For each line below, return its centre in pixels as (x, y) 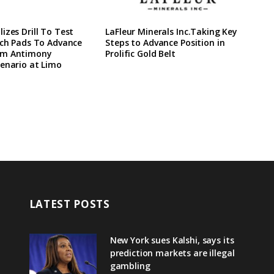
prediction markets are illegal (172, 253)
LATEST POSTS (69, 204)
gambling (130, 266)
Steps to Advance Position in (165, 43)
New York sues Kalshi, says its (172, 240)
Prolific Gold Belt (140, 54)
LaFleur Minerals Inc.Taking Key (171, 32)
